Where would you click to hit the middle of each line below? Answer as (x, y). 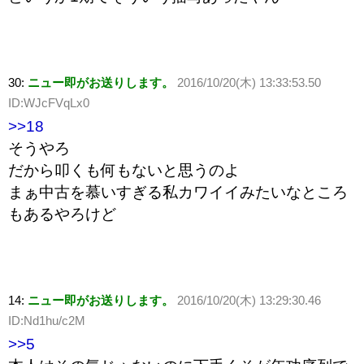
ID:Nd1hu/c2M (47, 321)
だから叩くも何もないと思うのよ (124, 171)
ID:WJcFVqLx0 (49, 103)
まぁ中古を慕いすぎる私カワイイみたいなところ (178, 193)
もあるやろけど (62, 214)
